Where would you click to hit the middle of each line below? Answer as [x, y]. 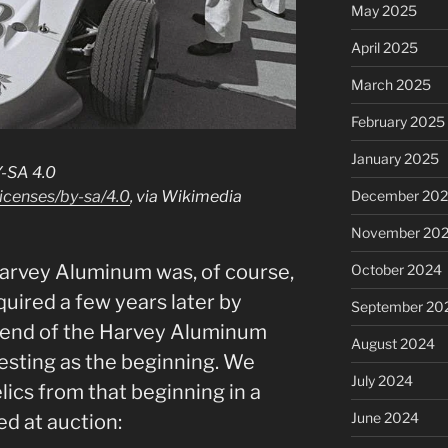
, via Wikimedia [186, 196]
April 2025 [384, 47]
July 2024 [381, 380]
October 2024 [396, 269]
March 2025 [390, 84]
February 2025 [397, 121]
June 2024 [384, 417]
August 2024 [392, 343]
